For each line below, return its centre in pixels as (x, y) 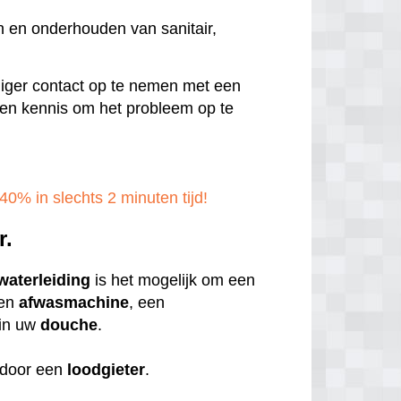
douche (69, 325)
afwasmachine (74, 303)
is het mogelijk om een (173, 281)
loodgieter (107, 370)
